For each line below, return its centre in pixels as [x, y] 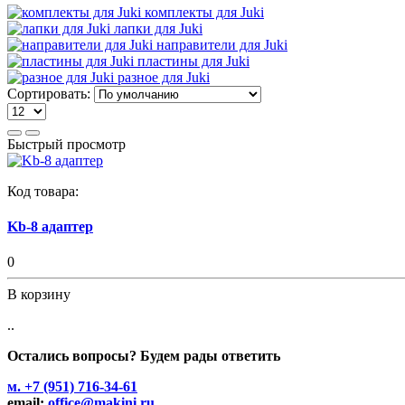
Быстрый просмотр [66, 144]
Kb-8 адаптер [50, 226]
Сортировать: [49, 93]
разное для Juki [164, 77]
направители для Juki [222, 44]
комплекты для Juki [204, 12]
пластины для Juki [193, 61]
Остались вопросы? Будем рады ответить [144, 356]
